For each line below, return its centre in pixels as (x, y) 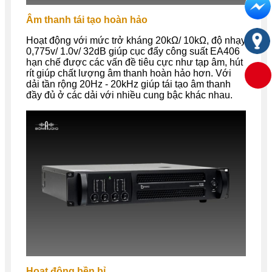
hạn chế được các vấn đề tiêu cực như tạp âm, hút (134, 62)
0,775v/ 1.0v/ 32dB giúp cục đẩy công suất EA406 (133, 51)
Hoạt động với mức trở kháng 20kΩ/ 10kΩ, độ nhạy (136, 40)
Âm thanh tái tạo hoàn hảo (87, 19)
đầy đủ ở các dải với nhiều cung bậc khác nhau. (129, 95)
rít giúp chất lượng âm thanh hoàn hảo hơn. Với (129, 73)
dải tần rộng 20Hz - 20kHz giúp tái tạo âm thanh (128, 84)
